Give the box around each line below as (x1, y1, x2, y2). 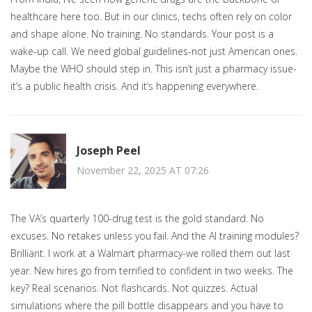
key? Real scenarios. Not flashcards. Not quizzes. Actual (10, 281, 258, 295)
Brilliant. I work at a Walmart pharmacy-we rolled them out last (10, 247, 290, 260)
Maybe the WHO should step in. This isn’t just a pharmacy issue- (10, 62, 297, 76)
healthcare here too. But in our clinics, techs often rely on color (10, 10, 292, 24)
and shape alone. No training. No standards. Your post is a (10, 27, 274, 41)
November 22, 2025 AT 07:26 (77, 163, 209, 177)
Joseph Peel (77, 142, 141, 158)
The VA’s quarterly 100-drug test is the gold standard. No (10, 212, 264, 226)
